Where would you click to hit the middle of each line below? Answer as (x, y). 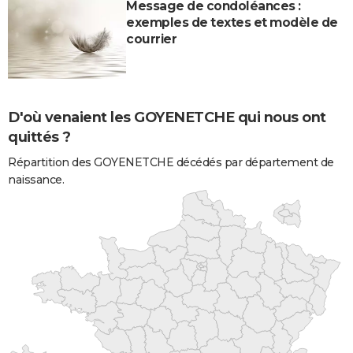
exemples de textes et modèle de (232, 22)
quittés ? (39, 137)
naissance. (36, 179)
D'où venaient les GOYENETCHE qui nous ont (167, 117)
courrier (151, 39)
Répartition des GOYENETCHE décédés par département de (171, 162)
